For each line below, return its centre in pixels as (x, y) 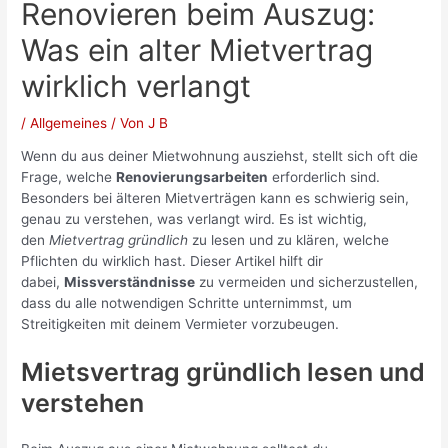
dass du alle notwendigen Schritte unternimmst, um (187, 303)
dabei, (43, 282)
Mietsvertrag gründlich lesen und (223, 372)
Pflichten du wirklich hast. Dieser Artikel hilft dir (172, 261)
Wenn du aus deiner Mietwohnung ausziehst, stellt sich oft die (220, 156)
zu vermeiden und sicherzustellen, (307, 282)
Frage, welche (69, 177)
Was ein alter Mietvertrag (197, 49)
